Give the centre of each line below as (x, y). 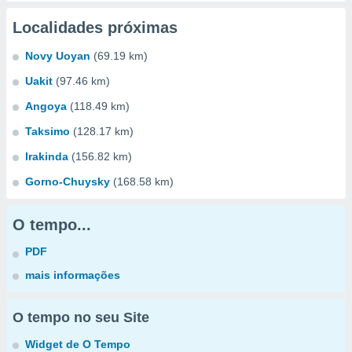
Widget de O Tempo (78, 344)
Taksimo (48, 131)
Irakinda (47, 156)
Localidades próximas (95, 27)
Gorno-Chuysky (68, 181)
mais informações (73, 275)
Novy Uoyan (58, 56)
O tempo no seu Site (81, 317)
